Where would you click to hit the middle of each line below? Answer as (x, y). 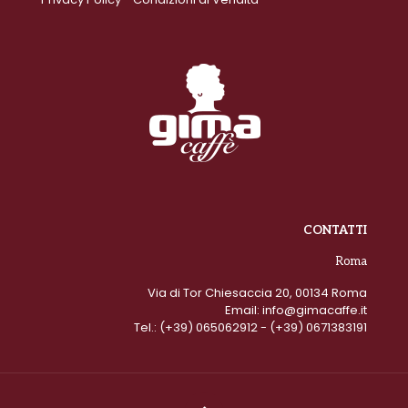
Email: (244, 310)
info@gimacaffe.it (315, 310)
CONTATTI (335, 230)
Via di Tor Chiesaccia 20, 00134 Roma (257, 292)
